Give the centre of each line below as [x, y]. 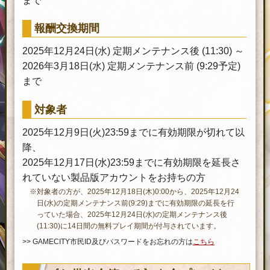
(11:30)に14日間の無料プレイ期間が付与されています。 [129, 226]
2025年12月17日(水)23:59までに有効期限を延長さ [131, 163]
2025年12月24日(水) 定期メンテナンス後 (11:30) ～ [133, 51]
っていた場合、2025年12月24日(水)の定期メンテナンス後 [132, 214]
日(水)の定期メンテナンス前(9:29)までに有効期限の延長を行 [136, 203]
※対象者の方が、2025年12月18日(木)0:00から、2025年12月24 [135, 191]
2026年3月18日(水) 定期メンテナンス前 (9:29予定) [131, 66]
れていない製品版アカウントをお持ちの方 [114, 178]
